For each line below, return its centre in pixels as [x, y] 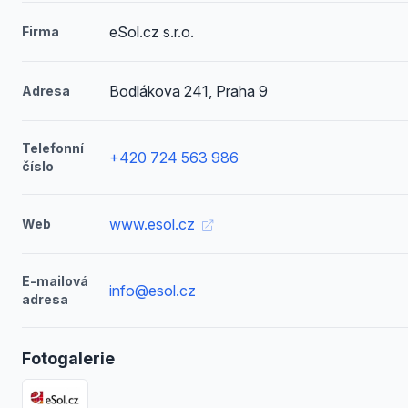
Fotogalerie [68, 358]
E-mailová [55, 281]
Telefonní [53, 148]
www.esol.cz [153, 224]
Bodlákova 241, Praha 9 [188, 91]
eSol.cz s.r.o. [151, 32]
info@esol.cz [152, 291]
